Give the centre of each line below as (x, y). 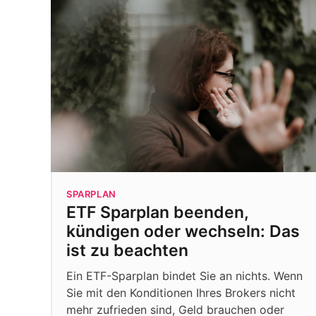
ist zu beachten (127, 250)
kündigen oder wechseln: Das (183, 231)
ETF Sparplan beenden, (157, 212)
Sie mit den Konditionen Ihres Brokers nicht (181, 293)
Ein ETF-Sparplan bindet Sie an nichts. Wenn (184, 276)
